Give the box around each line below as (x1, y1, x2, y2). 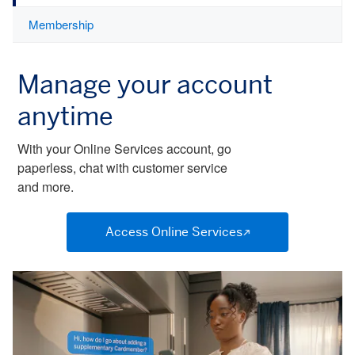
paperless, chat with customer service (17, 158, 227, 177)
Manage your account (17, 68, 273, 101)
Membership (29, 16, 94, 33)
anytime (17, 100, 113, 132)
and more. (17, 177, 74, 197)
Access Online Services (105, 223, 242, 241)
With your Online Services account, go (17, 139, 231, 158)
